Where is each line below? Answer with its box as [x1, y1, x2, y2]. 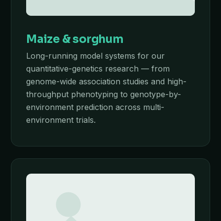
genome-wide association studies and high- [26, 76, 186, 86]
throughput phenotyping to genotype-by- [26, 89, 181, 99]
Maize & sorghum [26, 32, 123, 46]
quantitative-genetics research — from [26, 64, 170, 74]
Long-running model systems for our [26, 51, 165, 61]
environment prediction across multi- [26, 102, 164, 112]
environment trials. [26, 115, 96, 125]
